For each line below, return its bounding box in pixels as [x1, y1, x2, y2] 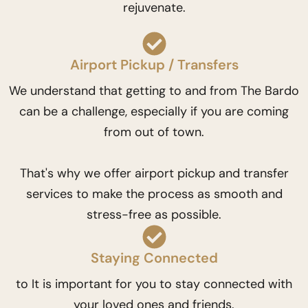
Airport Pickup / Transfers [69, 56, 239, 74]
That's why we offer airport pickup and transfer [19, 165, 289, 181]
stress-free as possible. [87, 206, 221, 223]
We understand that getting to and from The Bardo [9, 82, 299, 99]
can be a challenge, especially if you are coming [19, 103, 289, 120]
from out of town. [104, 124, 204, 140]
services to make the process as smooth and [25, 186, 283, 202]
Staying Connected [90, 249, 218, 267]
